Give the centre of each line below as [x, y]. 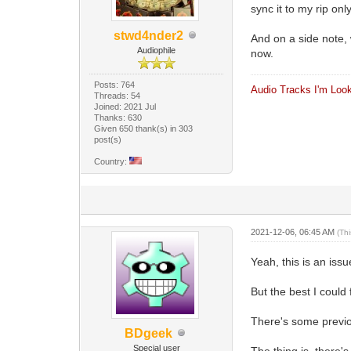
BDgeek [149, 333]
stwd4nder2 [149, 35]
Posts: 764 [115, 84]
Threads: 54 [118, 95]
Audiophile [157, 50]
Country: [112, 161]
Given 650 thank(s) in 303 [144, 128]
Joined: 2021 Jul [125, 106]
